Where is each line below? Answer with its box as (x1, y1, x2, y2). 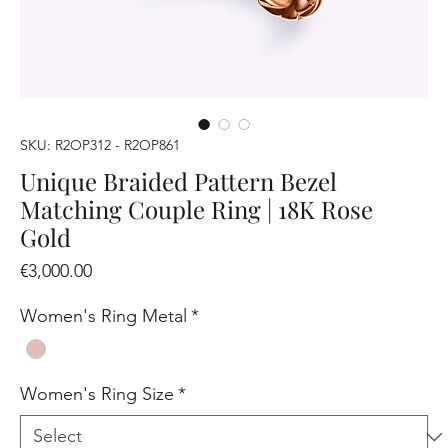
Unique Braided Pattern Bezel (20, 165, 338, 198)
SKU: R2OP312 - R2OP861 (20, 136, 181, 155)
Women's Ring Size (20, 383, 175, 406)
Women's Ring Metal (20, 305, 188, 328)
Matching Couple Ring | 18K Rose (20, 193, 374, 226)
